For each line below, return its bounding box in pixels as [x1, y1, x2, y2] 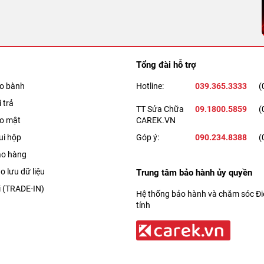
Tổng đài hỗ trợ [136, 59, 196, 70]
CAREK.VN [136, 115, 176, 125]
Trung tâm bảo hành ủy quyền [136, 167, 252, 178]
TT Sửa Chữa [136, 104, 184, 114]
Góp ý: [136, 132, 159, 142]
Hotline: [136, 81, 164, 91]
